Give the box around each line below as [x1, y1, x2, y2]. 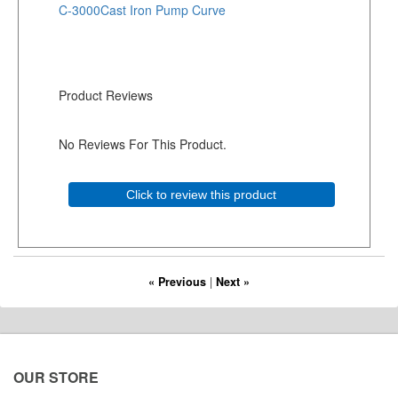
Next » [216, 274, 250, 291]
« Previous [148, 274, 206, 291]
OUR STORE [13, 367, 99, 388]
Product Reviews [59, 86, 153, 105]
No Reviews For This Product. [59, 135, 227, 154]
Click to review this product [126, 187, 277, 203]
